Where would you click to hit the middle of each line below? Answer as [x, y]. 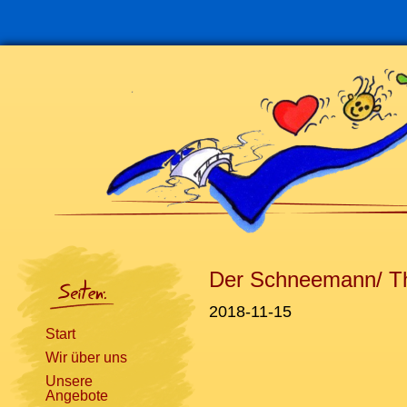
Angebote [77, 396]
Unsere [69, 381]
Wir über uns [86, 357]
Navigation [43, 252]
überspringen [51, 268]
